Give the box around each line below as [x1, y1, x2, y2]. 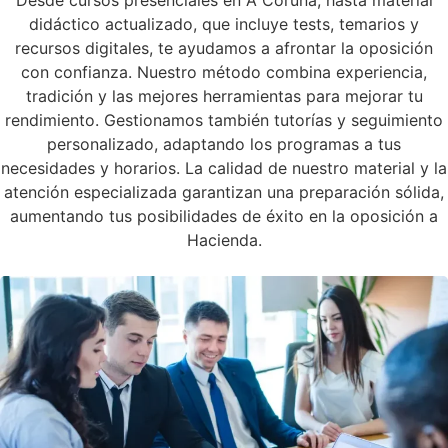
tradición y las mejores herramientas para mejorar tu [25, 85, 423, 106]
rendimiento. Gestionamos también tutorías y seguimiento [5, 109, 443, 130]
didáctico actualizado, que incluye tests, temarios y [29, 13, 419, 34]
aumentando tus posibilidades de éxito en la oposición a [10, 205, 438, 226]
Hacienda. [186, 229, 262, 250]
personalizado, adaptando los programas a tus [47, 133, 401, 154]
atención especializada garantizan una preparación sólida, [4, 181, 444, 202]
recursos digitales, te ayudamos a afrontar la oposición [15, 37, 433, 58]
